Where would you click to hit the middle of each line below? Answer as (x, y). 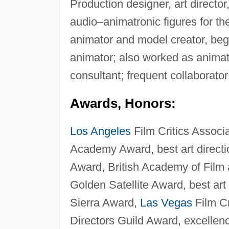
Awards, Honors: (123, 103)
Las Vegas (166, 202)
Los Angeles (100, 131)
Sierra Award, (105, 202)
